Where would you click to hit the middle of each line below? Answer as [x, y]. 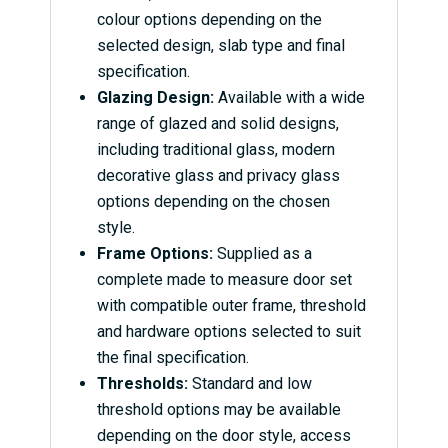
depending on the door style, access [223, 436]
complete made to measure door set [224, 280]
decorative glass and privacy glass [218, 176]
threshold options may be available [218, 410]
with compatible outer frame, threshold [231, 306]
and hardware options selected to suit [228, 332]
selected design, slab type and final [220, 46]
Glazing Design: [155, 98]
